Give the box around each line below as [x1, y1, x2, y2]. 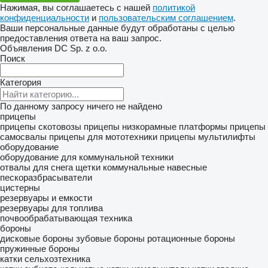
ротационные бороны [147, 233, 235, 243]
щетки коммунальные [75, 162, 165, 172]
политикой [153, 2, 195, 13]
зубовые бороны [76, 233, 145, 243]
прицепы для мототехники [49, 132, 157, 142]
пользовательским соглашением [99, 13, 233, 23]
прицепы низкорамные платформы [84, 121, 227, 132]
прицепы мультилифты [160, 132, 255, 142]
